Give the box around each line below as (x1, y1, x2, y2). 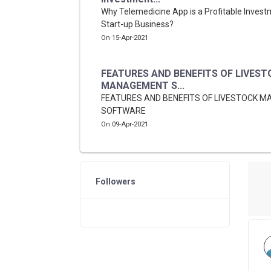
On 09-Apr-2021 (101, 120, 148, 128)
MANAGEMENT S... (101, 80, 184, 91)
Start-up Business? (101, 19, 174, 29)
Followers (96, 177, 135, 186)
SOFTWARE (101, 106, 146, 116)
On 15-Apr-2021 (101, 34, 148, 42)
